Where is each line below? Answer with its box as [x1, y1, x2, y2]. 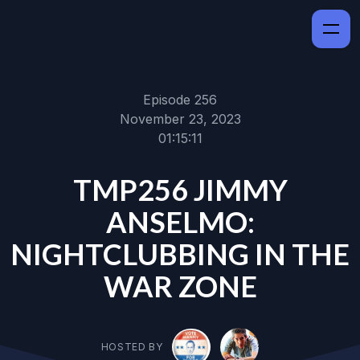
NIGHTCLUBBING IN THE [10, 236, 350, 272]
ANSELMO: [105, 204, 255, 239]
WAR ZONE [103, 268, 257, 304]
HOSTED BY [100, 340, 163, 353]
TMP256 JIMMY [72, 172, 288, 207]
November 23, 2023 [119, 111, 241, 127]
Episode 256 [143, 92, 217, 108]
